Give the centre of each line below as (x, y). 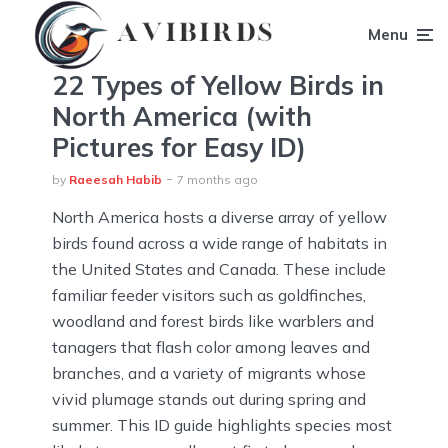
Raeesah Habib (115, 179)
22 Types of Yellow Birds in (218, 85)
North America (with (182, 116)
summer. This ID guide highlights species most (222, 425)
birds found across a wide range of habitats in (219, 243)
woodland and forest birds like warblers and (213, 321)
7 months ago (217, 179)
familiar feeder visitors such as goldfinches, (209, 295)
